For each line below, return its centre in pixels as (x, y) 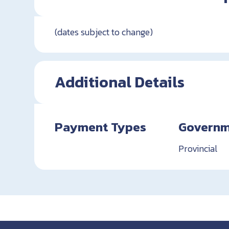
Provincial (198, 149)
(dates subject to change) (104, 32)
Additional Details (120, 82)
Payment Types (101, 127)
